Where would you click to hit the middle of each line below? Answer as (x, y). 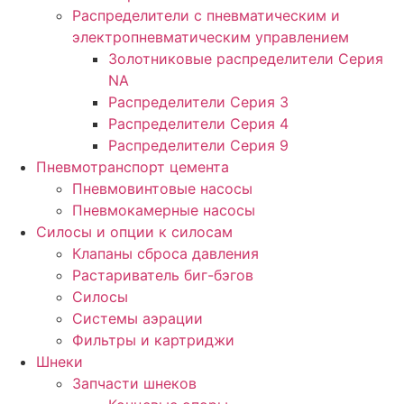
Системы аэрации (138, 318)
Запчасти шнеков (134, 383)
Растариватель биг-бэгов (163, 275)
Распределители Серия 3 (198, 101)
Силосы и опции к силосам (134, 231)
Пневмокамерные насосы (164, 210)
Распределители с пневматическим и (206, 15)
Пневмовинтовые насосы (162, 188)
